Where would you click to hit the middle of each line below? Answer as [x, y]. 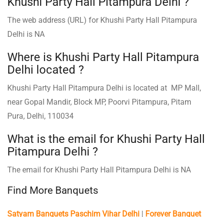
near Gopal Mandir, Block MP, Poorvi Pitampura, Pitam [99, 102]
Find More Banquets [53, 190]
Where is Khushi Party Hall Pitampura [103, 57]
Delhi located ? [46, 70]
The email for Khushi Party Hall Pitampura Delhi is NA [99, 170]
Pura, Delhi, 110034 [40, 116]
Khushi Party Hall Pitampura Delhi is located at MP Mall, [104, 88]
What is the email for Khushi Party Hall [106, 139]
